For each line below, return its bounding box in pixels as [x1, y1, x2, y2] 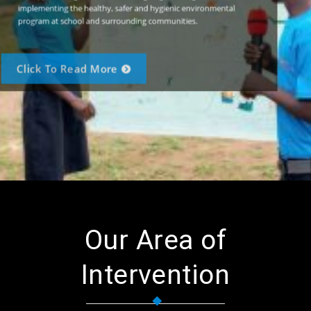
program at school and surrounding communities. [24, 16, 230, 29]
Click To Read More [39, 57, 141, 72]
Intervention [81, 258, 230, 291]
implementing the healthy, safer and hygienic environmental [24, 1, 273, 15]
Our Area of [85, 224, 226, 256]
